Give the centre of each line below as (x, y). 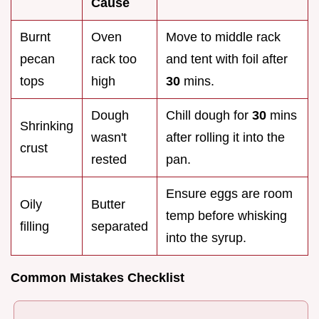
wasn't (109, 137)
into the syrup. (206, 237)
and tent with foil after (227, 59)
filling (35, 226)
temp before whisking (226, 215)
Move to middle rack (223, 37)
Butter (108, 204)
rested (109, 159)
